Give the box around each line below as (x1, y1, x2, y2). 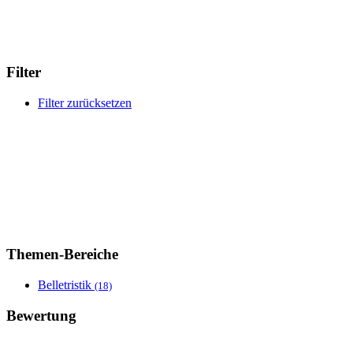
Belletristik (38, 278, 95, 292)
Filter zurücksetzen (38, 95, 132, 110)
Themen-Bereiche (6, 246, 118, 263)
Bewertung (6, 307, 76, 324)
